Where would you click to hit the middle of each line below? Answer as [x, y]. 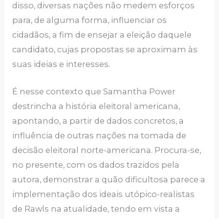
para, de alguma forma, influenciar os [90, 20]
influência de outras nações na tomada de [99, 136]
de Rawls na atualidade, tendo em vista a [96, 209]
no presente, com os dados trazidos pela [96, 165]
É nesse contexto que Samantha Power [94, 92]
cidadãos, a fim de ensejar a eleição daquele [102, 34]
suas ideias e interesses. [61, 64]
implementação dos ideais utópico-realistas [104, 194]
